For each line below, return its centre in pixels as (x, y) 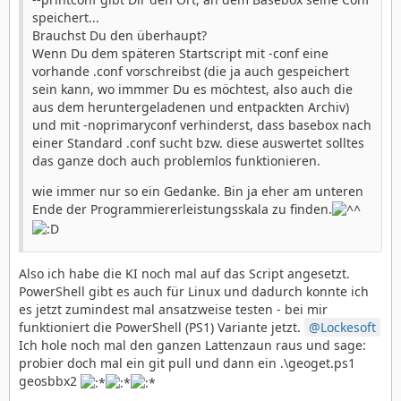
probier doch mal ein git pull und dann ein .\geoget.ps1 (187, 363)
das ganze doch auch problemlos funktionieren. (176, 160)
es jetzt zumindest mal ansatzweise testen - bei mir (173, 310)
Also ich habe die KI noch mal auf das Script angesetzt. (184, 274)
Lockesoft (348, 328)
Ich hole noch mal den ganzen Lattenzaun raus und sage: (192, 346)
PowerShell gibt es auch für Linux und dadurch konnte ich (194, 292)
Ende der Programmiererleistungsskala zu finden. (182, 209)
